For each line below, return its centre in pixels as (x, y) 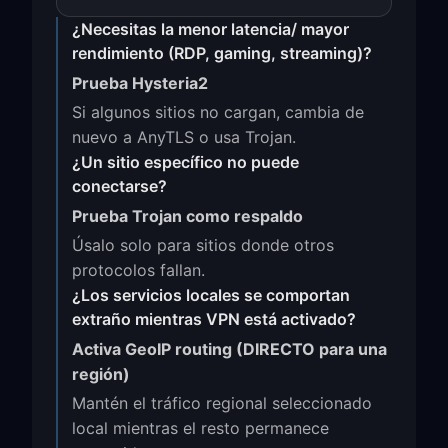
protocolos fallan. (138, 270)
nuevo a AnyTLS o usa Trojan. (184, 137)
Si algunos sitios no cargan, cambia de (218, 112)
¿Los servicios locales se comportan (211, 295)
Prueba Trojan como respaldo (187, 216)
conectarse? (119, 186)
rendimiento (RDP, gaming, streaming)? (222, 53)
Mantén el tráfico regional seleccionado (222, 403)
